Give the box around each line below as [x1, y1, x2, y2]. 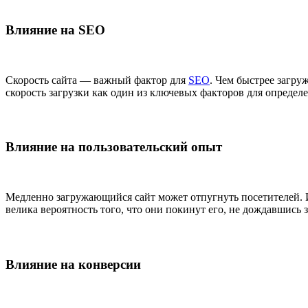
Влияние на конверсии [5, 256, 141, 272]
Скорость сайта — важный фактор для [5, 74, 188, 86]
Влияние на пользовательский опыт [5, 140, 222, 155]
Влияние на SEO [5, 23, 105, 38]
